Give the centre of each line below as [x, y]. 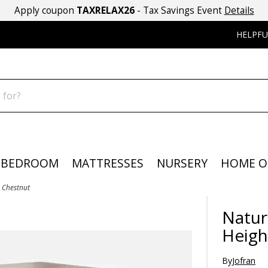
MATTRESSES [107, 163]
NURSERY [182, 163]
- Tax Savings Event [179, 10]
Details [239, 10]
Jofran [244, 261]
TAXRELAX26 [105, 10]
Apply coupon [45, 10]
